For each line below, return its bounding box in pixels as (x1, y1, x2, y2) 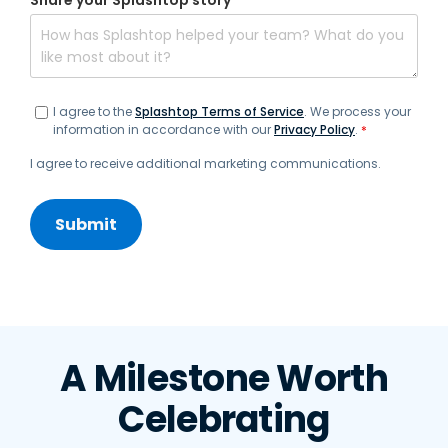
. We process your (304, 103, 411, 121)
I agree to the (53, 103, 135, 121)
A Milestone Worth (60, 352, 388, 404)
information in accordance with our (53, 121, 274, 139)
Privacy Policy (274, 121, 355, 139)
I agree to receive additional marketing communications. (30, 154, 381, 172)
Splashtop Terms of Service (135, 103, 304, 121)
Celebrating (118, 393, 330, 445)
